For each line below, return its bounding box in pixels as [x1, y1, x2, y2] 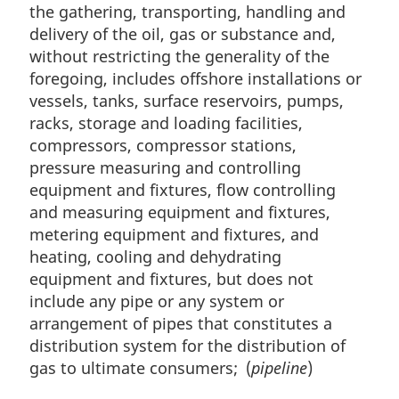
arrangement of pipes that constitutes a [29, 313, 332, 335]
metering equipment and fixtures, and [29, 224, 319, 246]
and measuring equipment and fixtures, [29, 201, 330, 224]
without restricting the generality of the [29, 45, 330, 68]
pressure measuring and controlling [29, 157, 301, 179]
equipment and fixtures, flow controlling [29, 179, 336, 201]
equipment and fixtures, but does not [29, 268, 313, 290]
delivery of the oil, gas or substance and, [29, 23, 336, 45]
